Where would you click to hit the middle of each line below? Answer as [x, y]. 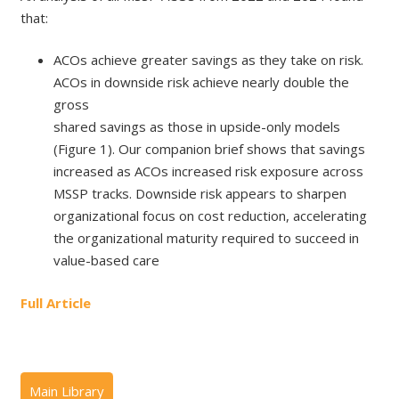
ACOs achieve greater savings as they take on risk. [208, 60]
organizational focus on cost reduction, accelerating [210, 216]
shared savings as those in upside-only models [197, 127]
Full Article [55, 302]
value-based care [106, 261]
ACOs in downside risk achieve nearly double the [201, 82]
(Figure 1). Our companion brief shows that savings [209, 149]
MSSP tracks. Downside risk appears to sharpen [200, 194]
